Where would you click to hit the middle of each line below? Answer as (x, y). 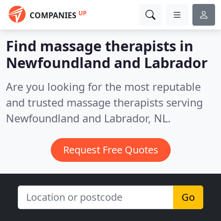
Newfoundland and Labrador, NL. (88, 118)
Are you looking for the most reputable (103, 87)
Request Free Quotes (110, 150)
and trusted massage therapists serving (104, 102)
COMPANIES (53, 15)
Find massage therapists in (100, 46)
